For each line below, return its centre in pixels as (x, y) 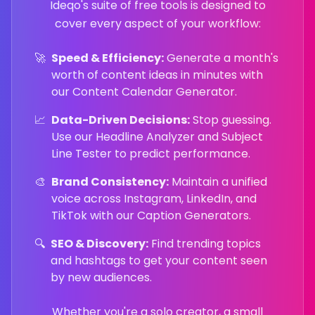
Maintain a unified (218, 182)
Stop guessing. (231, 120)
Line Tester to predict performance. (151, 154)
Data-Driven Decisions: (121, 120)
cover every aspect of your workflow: (157, 24)
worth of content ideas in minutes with (157, 75)
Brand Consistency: (110, 182)
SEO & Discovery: (99, 244)
